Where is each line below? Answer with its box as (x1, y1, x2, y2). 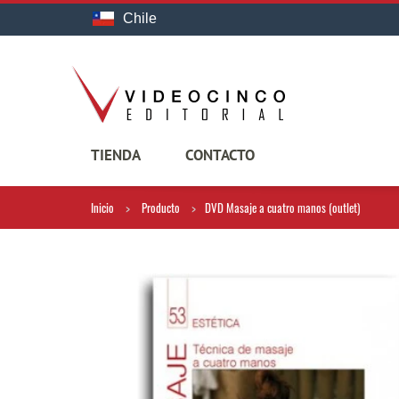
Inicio (91, 199, 114, 216)
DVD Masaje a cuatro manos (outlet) (205, 199, 360, 216)
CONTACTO (185, 144, 255, 165)
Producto (139, 199, 180, 216)
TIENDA (91, 144, 141, 165)
